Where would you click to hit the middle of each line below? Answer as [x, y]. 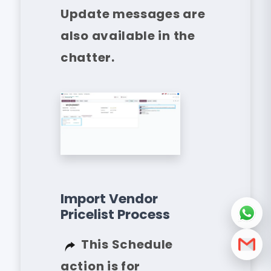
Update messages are [133, 14]
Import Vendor [109, 199]
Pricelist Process [115, 215]
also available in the [128, 36]
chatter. [88, 58]
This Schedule [127, 245]
